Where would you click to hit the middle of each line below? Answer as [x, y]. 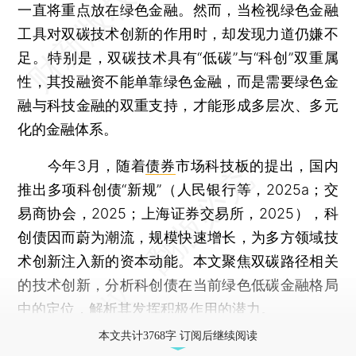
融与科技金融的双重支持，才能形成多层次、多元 [178, 105]
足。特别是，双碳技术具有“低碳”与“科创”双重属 [178, 57]
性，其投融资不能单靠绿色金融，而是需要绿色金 [178, 81]
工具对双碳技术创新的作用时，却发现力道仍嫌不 [178, 33]
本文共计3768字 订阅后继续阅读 [178, 335]
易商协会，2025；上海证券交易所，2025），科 [178, 213]
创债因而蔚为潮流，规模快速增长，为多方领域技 [178, 237]
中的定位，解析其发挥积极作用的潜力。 [147, 308]
